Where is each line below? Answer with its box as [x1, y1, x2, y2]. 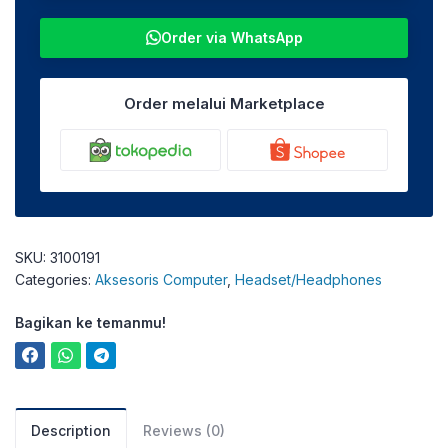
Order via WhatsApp [160, 29, 303, 46]
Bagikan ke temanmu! [15, 314, 166, 331]
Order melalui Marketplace [123, 94, 325, 113]
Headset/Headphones [235, 271, 382, 288]
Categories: [15, 271, 95, 288]
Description [31, 422, 111, 439]
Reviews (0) [143, 422, 225, 439]
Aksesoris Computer [95, 271, 227, 288]
